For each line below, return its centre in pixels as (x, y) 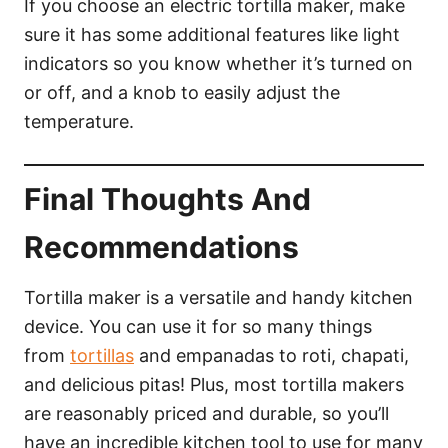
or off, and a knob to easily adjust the (182, 93)
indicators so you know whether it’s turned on (218, 64)
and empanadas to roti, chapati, (271, 356)
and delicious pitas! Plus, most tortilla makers (214, 385)
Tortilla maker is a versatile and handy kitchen (218, 298)
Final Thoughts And (167, 199)
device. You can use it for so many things (198, 327)
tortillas (102, 356)
